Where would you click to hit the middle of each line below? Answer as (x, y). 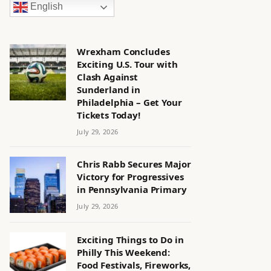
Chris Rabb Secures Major (134, 164)
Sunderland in (109, 90)
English (45, 7)
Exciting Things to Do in (130, 240)
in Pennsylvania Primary (132, 189)
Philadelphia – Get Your (129, 102)
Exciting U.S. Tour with (127, 64)
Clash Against (108, 77)
